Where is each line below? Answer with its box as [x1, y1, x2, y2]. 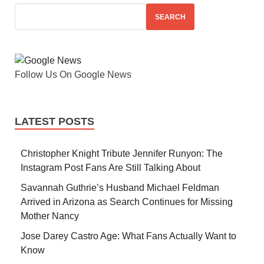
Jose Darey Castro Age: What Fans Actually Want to [21, 231, 236, 242]
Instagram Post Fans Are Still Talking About [21, 163, 200, 173]
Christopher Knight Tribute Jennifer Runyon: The [21, 148, 223, 159]
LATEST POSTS [15, 115, 94, 128]
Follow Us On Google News [15, 70, 131, 80]
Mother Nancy [21, 211, 79, 222]
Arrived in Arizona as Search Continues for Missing [21, 197, 233, 207]
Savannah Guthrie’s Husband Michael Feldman [21, 183, 219, 193]
